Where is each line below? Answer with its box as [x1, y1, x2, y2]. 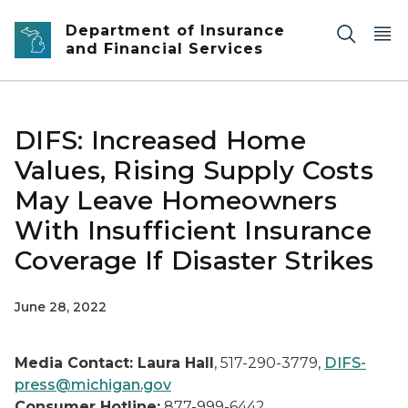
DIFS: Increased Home [15, 125, 306, 156]
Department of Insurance [66, 22, 286, 39]
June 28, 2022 [15, 299, 107, 315]
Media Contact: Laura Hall [15, 354, 214, 372]
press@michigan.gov [15, 376, 171, 393]
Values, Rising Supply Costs [15, 155, 374, 186]
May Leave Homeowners [15, 185, 337, 216]
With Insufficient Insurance [15, 215, 372, 246]
